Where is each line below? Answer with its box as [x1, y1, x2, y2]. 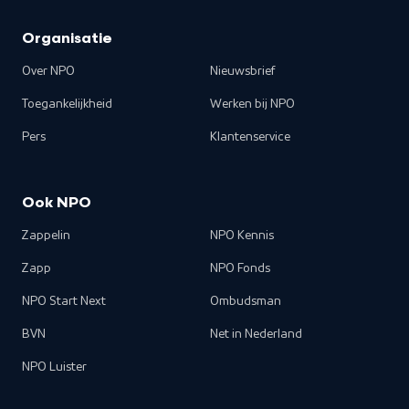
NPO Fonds [210, 262, 270, 275]
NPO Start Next [22, 295, 106, 308]
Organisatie [22, 30, 112, 48]
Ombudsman [210, 295, 281, 308]
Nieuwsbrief [210, 65, 275, 78]
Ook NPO [22, 194, 91, 213]
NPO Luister [22, 361, 87, 373]
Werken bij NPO [210, 98, 295, 110]
